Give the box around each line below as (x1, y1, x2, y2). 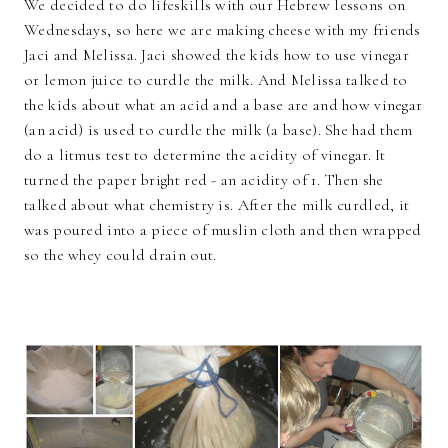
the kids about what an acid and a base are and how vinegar (24, 95, 423, 116)
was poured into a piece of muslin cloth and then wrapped (24, 220, 422, 241)
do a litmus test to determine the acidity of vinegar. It (24, 145, 386, 166)
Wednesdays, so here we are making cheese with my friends (24, 20, 421, 41)
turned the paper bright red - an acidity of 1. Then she (24, 170, 384, 191)
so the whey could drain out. (24, 245, 217, 266)
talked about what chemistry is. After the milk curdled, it (24, 195, 410, 216)
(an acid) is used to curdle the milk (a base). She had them (24, 120, 413, 141)
